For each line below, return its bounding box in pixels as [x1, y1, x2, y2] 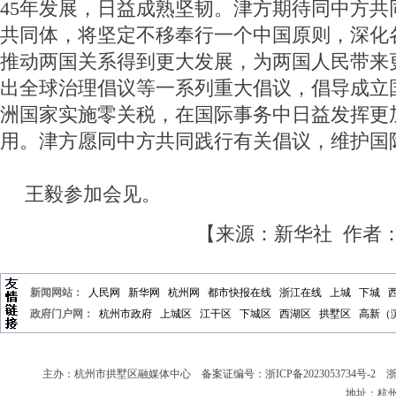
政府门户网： [30, 308, 94, 321]
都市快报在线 [208, 286, 271, 300]
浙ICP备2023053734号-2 [265, 368, 376, 381]
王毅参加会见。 [25, 184, 161, 206]
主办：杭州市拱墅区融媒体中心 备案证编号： [42, 368, 265, 381]
